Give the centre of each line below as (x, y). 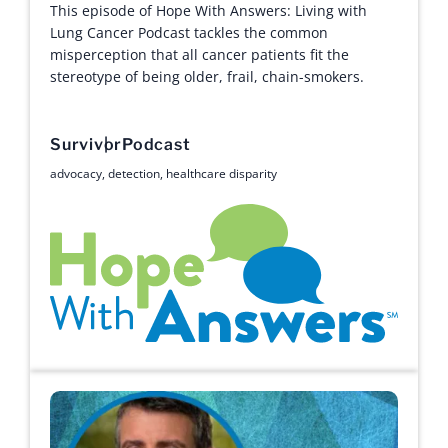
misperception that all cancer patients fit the (199, 54)
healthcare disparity (221, 173)
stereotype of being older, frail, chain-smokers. (207, 76)
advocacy (76, 173)
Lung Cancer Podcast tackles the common (189, 32)
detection (134, 173)
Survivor (86, 144)
